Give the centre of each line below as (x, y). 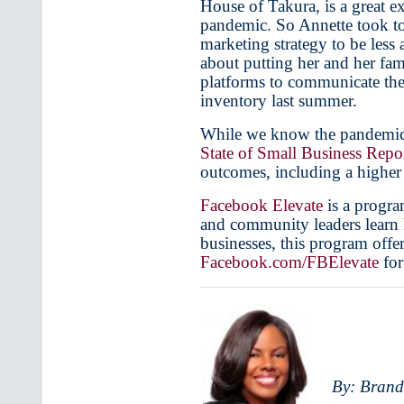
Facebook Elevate (264, 205)
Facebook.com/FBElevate (289, 262)
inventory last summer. (279, 101)
